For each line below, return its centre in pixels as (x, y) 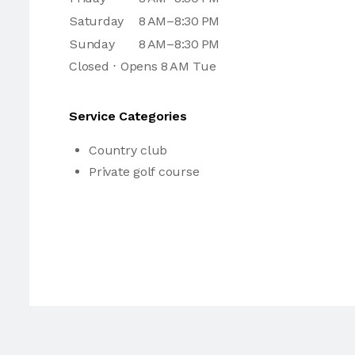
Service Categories (128, 116)
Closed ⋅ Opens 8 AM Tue (143, 66)
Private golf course (144, 172)
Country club (128, 150)
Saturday (97, 21)
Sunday (92, 44)
